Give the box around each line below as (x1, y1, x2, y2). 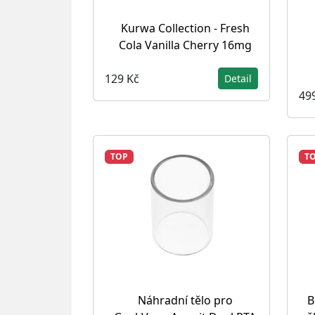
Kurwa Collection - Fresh (120, 20, 250, 36)
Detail (224, 72, 252, 85)
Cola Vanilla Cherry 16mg (118, 37, 252, 53)
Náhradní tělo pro (137, 292, 233, 308)
